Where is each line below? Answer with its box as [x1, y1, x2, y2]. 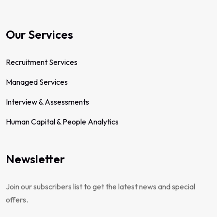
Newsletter [6, 152, 65, 166]
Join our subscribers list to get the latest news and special [6, 182, 195, 191]
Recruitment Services [6, 57, 77, 67]
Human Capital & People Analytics [6, 117, 119, 126]
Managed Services [6, 77, 68, 87]
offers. [6, 195, 28, 204]
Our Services [6, 27, 73, 42]
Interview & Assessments [6, 97, 89, 107]
